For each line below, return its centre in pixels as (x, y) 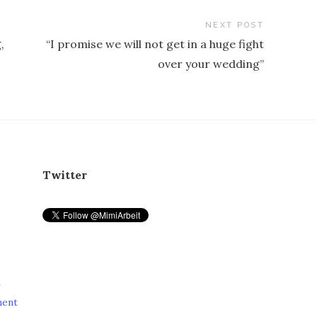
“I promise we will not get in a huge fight (155, 44)
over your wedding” (211, 64)
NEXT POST (235, 25)
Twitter (64, 175)
